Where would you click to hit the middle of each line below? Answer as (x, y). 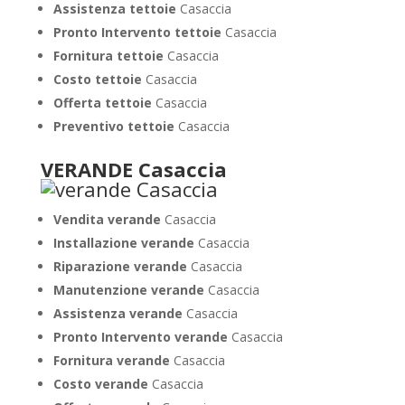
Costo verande (102, 384)
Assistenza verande (119, 313)
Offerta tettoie (104, 103)
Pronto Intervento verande (142, 337)
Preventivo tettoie (115, 126)
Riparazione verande (122, 266)
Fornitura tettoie (110, 56)
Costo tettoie (99, 79)
